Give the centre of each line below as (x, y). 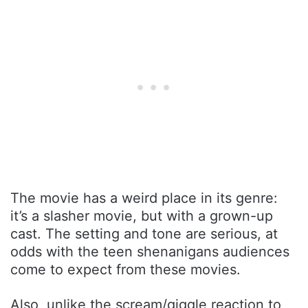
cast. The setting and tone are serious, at (144, 233)
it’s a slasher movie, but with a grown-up (142, 216)
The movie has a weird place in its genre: (144, 198)
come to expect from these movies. (125, 269)
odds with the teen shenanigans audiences (150, 251)
